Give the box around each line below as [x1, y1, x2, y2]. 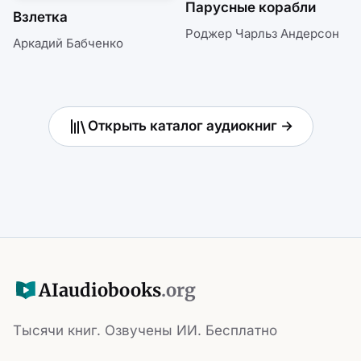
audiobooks [59, 278, 161, 301]
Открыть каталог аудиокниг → [87, 118, 293, 135]
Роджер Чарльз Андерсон [185, 26, 339, 42]
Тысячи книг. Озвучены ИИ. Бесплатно [13, 322, 277, 339]
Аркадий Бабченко [13, 35, 123, 51]
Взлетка [13, 8, 68, 25]
